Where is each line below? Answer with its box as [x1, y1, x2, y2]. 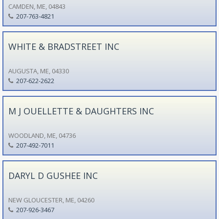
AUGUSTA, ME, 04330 [8, 66, 69, 75]
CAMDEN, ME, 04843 [8, 1, 66, 11]
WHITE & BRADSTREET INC [8, 40, 119, 52]
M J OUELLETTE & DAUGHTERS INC [8, 105, 154, 117]
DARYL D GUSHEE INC [8, 169, 98, 181]
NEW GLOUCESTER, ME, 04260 [8, 195, 94, 204]
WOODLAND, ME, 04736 [8, 131, 76, 140]
